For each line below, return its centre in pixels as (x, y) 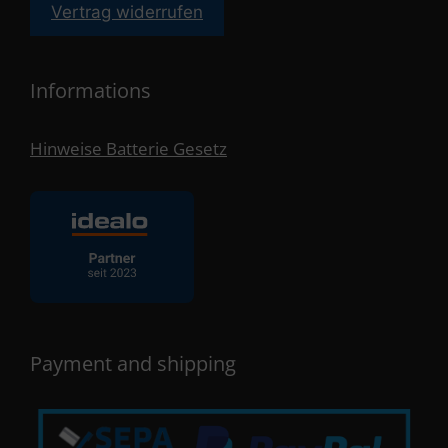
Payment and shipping (133, 364)
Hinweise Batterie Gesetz (128, 149)
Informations (90, 91)
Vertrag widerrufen (127, 12)
